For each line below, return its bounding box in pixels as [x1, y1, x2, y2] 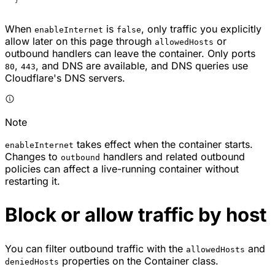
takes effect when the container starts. [74, 137, 253, 150]
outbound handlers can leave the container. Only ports [5, 47, 255, 60]
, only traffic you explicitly [141, 22, 261, 35]
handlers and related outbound [100, 150, 245, 163]
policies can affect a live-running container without [5, 162, 239, 175]
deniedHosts [5, 257, 59, 266]
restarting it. [5, 174, 60, 187]
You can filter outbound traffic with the [5, 242, 186, 255]
